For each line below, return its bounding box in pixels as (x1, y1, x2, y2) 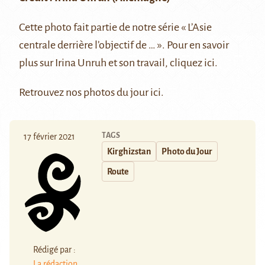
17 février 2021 (24, 132, 75, 142)
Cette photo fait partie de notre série (19, 21, 179, 34)
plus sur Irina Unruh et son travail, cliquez (19, 57, 204, 69)
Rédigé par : (33, 244, 76, 254)
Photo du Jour (161, 147, 212, 157)
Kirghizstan (107, 147, 151, 157)
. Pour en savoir (162, 39, 229, 51)
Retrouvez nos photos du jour (19, 86, 150, 99)
